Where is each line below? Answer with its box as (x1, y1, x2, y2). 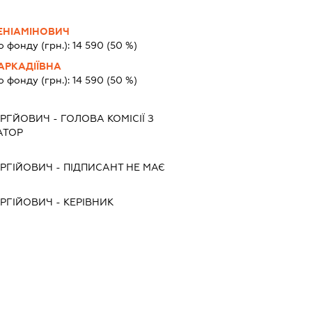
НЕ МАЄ (123, 161, 165, 173)
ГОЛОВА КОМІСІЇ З (60, 112, 154, 124)
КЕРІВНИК (63, 196, 114, 208)
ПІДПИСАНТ (63, 161, 123, 173)
